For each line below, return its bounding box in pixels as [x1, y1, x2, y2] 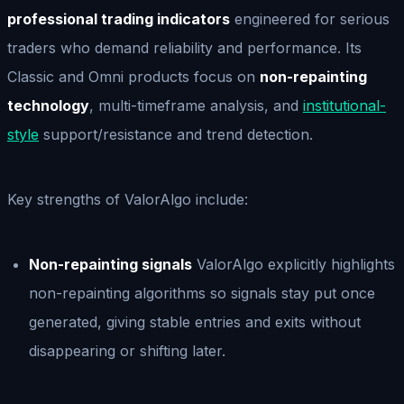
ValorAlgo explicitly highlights [192, 254, 395, 273]
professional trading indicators [7, 9, 230, 28]
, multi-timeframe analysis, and [89, 96, 303, 115]
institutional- [303, 96, 386, 115]
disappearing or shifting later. [29, 341, 225, 360]
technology [7, 96, 89, 115]
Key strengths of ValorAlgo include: [7, 189, 248, 208]
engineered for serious [230, 9, 390, 28]
